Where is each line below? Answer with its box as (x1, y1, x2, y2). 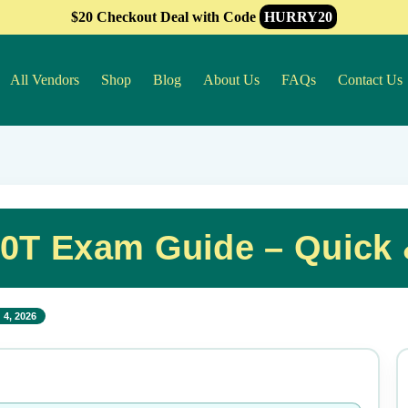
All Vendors (10, 72, 79, 87)
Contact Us (338, 72, 403, 87)
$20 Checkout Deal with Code (71, 9, 260, 25)
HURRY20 (264, 9, 332, 25)
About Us (203, 72, 260, 87)
